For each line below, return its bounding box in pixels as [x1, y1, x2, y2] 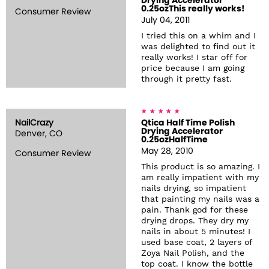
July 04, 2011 [141, 16, 190, 25]
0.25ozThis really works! [141, 5, 244, 13]
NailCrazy [15, 119, 53, 127]
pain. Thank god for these [141, 206, 248, 214]
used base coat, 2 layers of [141, 238, 252, 247]
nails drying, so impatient [141, 184, 246, 193]
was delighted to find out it [141, 43, 255, 51]
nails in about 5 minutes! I [141, 228, 250, 236]
